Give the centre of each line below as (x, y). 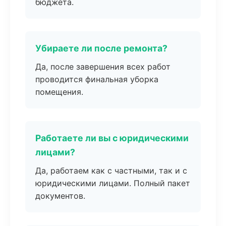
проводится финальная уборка (97, 79)
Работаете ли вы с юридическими (112, 138)
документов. (60, 196)
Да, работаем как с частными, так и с (111, 171)
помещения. (59, 92)
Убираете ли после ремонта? (101, 48)
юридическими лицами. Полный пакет (113, 183)
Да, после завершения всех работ (103, 67)
